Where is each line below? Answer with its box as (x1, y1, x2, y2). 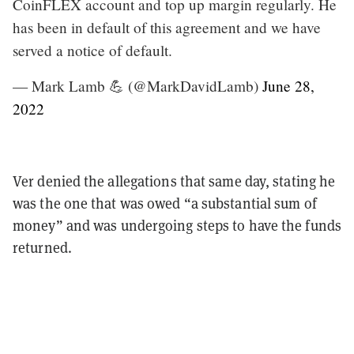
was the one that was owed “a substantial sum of (13, 194, 317, 213)
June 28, (262, 75, 314, 96)
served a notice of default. (13, 40, 172, 60)
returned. (13, 238, 72, 257)
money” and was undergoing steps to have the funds (13, 216, 341, 235)
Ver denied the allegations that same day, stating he (13, 171, 336, 190)
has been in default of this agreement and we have (13, 17, 321, 37)
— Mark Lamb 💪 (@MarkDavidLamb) (13, 75, 262, 96)
